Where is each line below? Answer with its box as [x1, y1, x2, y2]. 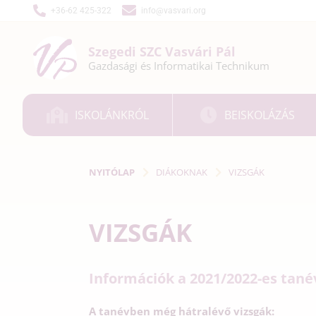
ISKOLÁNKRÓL [74, 107, 149, 123]
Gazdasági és [88, 59, 154, 73]
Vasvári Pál [165, 43, 236, 60]
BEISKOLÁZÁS [224, 107, 296, 123]
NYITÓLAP [89, 165, 135, 178]
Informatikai [154, 59, 216, 73]
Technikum [216, 59, 269, 73]
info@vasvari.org [141, 6, 206, 16]
